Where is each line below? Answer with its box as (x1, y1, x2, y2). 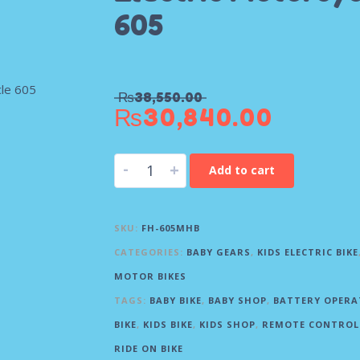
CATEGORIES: (113, 246, 186, 259)
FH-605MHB (141, 222, 200, 235)
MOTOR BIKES (113, 270, 186, 283)
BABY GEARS (186, 246, 251, 259)
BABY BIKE (149, 294, 202, 307)
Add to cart (208, 162, 275, 178)
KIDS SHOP (198, 318, 256, 331)
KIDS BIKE (142, 318, 193, 331)
